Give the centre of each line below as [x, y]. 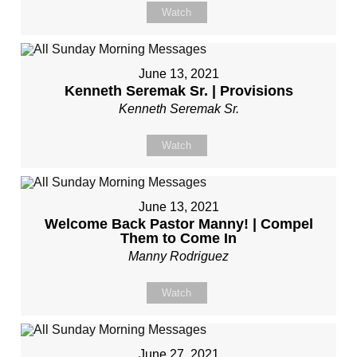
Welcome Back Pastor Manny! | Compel [178, 224]
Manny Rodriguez [178, 256]
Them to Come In [178, 238]
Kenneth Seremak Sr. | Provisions [178, 91]
